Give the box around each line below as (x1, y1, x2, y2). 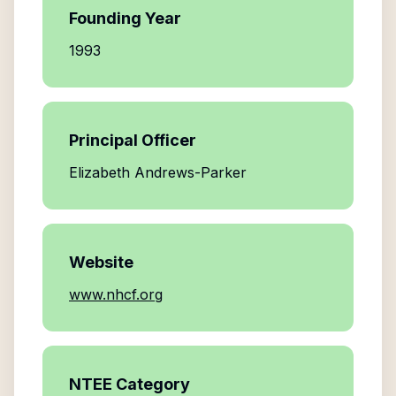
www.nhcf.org (69, 286, 163, 303)
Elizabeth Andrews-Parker (69, 164, 247, 181)
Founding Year (69, 9, 181, 27)
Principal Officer (69, 131, 196, 149)
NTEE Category (69, 375, 190, 393)
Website (69, 253, 133, 271)
